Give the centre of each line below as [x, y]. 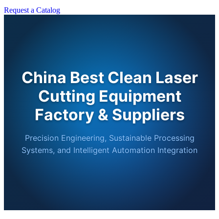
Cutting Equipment [109, 96]
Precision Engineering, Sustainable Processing [109, 138]
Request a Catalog [32, 10]
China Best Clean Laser [109, 77]
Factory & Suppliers [109, 115]
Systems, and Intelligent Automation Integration [109, 150]
